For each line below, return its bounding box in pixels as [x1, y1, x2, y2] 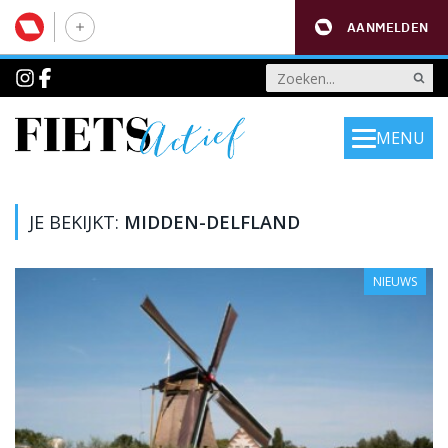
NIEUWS [372, 273, 417, 290]
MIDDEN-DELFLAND [124, 210, 300, 234]
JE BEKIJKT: [29, 210, 124, 234]
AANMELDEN [347, 18, 428, 36]
